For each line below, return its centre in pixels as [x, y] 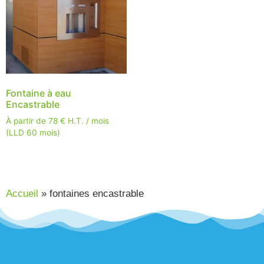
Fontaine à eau [39, 93]
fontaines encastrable [97, 193]
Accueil [22, 193]
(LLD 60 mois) [33, 132]
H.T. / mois [87, 121]
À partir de [27, 121]
